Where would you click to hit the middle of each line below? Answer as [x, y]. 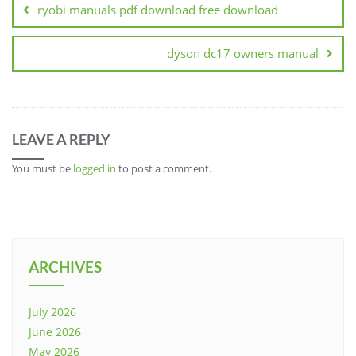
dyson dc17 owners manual [243, 54]
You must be [43, 169]
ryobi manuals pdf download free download [158, 10]
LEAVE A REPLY [61, 139]
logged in [95, 169]
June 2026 [55, 332]
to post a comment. [164, 169]
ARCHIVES [65, 267]
